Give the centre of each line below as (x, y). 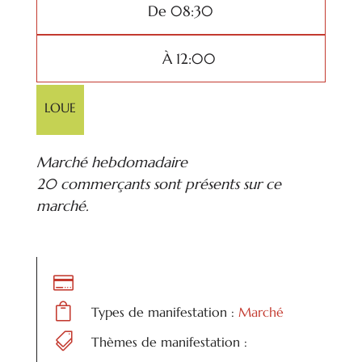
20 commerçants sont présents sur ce (158, 184)
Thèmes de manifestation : (169, 342)
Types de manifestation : (164, 312)
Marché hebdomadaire (112, 162)
